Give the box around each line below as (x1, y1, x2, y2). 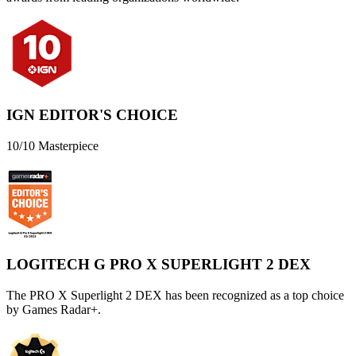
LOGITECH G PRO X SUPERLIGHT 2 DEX (6, 255, 311, 273)
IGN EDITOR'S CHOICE (6, 106, 178, 124)
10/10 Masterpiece (6, 139, 99, 153)
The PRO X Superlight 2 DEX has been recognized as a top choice (6, 288, 344, 302)
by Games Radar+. (6, 302, 101, 316)
